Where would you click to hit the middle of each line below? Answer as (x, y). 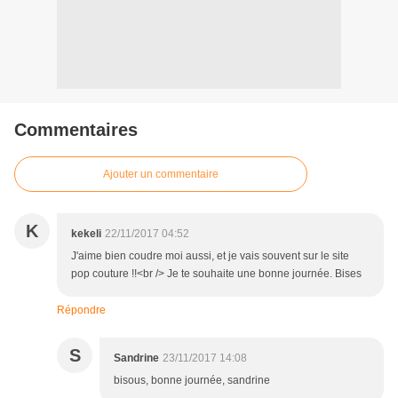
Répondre (81, 310)
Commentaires (76, 130)
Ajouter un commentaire (161, 175)
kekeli (86, 234)
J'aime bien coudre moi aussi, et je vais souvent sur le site (210, 256)
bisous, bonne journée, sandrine (192, 381)
